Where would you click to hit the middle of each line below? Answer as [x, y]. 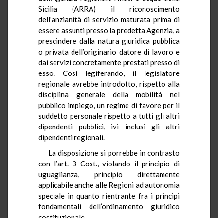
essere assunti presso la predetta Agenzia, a [109, 30]
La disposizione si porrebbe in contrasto [114, 153]
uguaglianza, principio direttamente [109, 174]
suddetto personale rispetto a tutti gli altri [109, 116]
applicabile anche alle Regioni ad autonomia [109, 185]
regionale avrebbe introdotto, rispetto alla [109, 83]
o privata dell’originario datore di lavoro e [109, 51]
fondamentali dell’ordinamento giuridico [109, 206]
